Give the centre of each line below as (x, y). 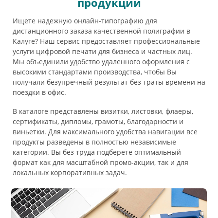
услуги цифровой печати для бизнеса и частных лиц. (102, 52)
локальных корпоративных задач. (70, 173)
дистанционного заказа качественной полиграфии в (101, 31)
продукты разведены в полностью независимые (94, 142)
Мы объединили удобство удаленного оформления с (101, 62)
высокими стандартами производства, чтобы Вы (95, 72)
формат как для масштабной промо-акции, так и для (100, 163)
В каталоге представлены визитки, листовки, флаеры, (103, 111)
